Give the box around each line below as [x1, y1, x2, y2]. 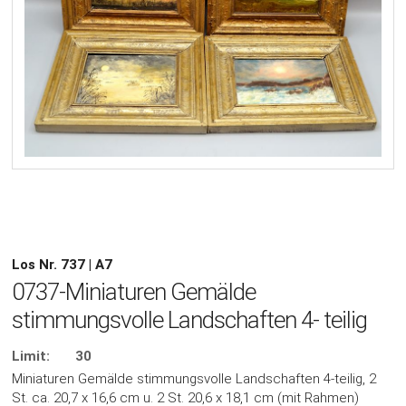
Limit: [12, 348, 51, 365]
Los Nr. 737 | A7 [12, 256, 113, 274]
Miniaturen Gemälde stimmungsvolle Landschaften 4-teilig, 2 [12, 371, 377, 388]
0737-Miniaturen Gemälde [12, 278, 256, 306]
